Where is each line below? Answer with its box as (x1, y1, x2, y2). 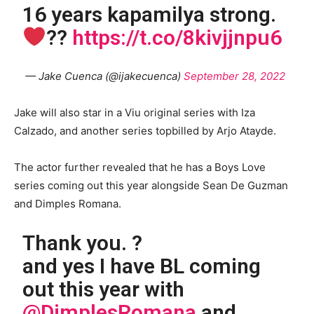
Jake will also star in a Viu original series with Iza (14, 106, 255, 120)
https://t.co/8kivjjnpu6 (72, 25, 282, 50)
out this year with (22, 277, 185, 302)
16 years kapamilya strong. (22, 2, 277, 27)
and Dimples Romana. (14, 197, 121, 211)
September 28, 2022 (183, 69, 285, 83)
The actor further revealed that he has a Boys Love (14, 161, 266, 175)
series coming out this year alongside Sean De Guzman (14, 179, 288, 193)
